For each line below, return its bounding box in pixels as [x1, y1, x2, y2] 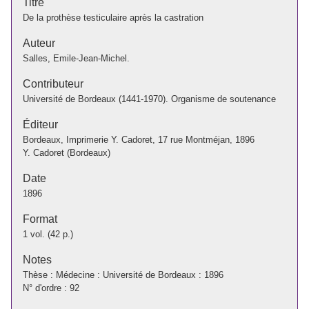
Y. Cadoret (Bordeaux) [23, 147, 110, 158]
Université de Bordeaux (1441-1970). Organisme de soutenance [23, 93, 276, 104]
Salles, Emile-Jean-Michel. [23, 52, 130, 63]
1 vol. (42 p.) [23, 228, 73, 239]
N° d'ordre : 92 [23, 282, 79, 293]
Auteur [23, 37, 55, 49]
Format [23, 212, 57, 225]
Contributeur [23, 77, 83, 90]
